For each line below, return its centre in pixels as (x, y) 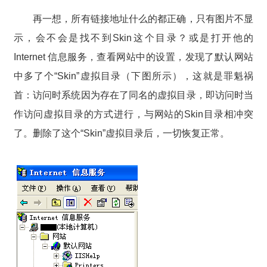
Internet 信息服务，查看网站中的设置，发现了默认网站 (133, 57)
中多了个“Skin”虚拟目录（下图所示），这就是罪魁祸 (133, 76)
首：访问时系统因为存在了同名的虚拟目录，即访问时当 (133, 95)
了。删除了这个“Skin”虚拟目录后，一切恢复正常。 (121, 133)
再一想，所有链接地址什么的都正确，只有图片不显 (133, 18)
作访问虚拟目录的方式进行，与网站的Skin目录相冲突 (133, 114)
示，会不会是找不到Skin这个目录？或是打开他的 (133, 38)
